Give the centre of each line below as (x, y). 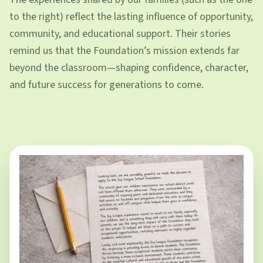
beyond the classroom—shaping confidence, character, (129, 68)
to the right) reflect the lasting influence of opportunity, (131, 17)
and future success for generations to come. (107, 85)
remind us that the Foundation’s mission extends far (124, 51)
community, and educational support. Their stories (120, 34)
